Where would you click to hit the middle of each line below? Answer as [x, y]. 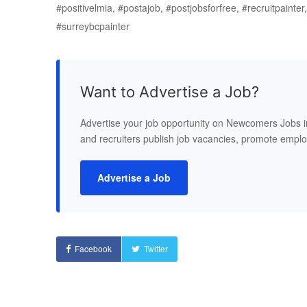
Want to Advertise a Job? [170, 92]
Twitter [156, 248]
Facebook [93, 248]
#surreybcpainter [93, 26]
